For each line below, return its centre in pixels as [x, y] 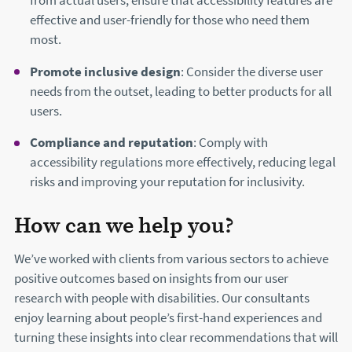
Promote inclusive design [106, 71]
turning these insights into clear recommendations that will [176, 337]
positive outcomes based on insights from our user [151, 278]
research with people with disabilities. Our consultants [162, 298]
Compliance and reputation [112, 143]
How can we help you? [124, 224]
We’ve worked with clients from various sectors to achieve [171, 258]
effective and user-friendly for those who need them [170, 20]
